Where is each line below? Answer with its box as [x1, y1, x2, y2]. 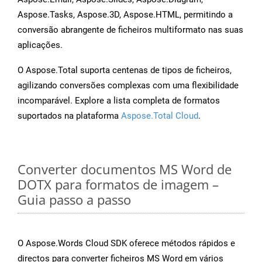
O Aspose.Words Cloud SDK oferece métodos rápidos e [18, 238, 235, 249]
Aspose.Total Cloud [121, 111, 198, 122]
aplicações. [18, 40, 63, 51]
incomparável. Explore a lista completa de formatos [18, 95, 220, 106]
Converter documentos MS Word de [18, 160, 232, 178]
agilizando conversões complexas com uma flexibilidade [18, 80, 239, 91]
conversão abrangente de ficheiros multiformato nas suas [18, 25, 243, 36]
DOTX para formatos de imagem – [18, 175, 219, 194]
